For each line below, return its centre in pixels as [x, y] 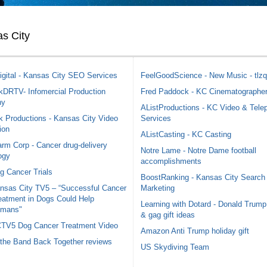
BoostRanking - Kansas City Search [203, 177]
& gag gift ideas [168, 215]
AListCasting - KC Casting [186, 134]
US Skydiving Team [175, 247]
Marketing [158, 188]
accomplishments [171, 161]
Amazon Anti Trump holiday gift [195, 231]
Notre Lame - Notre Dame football [198, 150]
